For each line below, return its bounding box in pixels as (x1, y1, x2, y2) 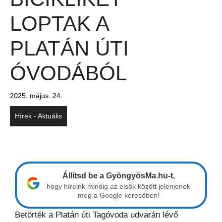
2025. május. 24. (10, 92, 62, 100)
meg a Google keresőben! (77, 191, 160, 199)
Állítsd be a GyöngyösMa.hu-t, (62, 171, 175, 180)
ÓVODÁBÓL (10, 61, 127, 85)
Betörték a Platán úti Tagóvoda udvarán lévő (15, 210, 178, 220)
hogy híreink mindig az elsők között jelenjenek (47, 182, 190, 190)
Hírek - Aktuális (15, 112, 62, 120)
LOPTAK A (10, 12, 109, 35)
